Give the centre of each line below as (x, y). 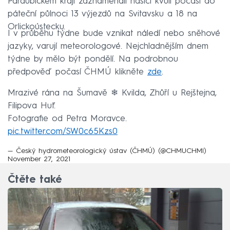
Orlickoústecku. (36, 27)
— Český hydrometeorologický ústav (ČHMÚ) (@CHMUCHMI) (107, 151)
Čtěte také (35, 180)
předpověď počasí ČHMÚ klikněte (78, 72)
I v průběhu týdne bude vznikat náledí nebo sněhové (114, 33)
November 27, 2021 (39, 159)
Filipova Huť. (32, 106)
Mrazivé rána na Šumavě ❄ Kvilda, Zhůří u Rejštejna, (112, 93)
